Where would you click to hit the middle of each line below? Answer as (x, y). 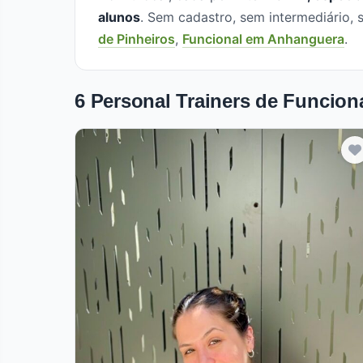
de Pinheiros (137, 39)
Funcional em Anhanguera (263, 39)
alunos (119, 17)
